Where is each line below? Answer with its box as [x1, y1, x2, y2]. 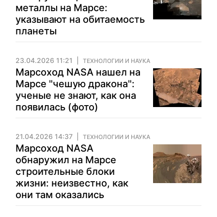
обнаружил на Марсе [15, 154, 116, 166]
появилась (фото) [15, 101, 98, 113]
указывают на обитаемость [15, 14, 145, 25]
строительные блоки [15, 166, 115, 177]
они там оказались [15, 189, 104, 201]
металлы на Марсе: [15, 2, 108, 14]
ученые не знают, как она [15, 90, 136, 101]
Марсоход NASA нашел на [15, 66, 140, 78]
